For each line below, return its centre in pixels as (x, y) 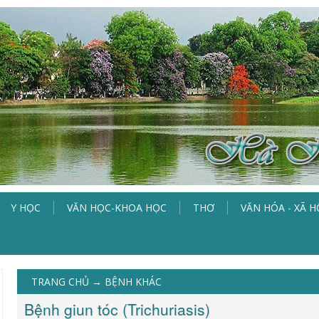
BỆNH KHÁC (133, 282)
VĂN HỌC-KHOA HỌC (117, 208)
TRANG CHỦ (60, 282)
